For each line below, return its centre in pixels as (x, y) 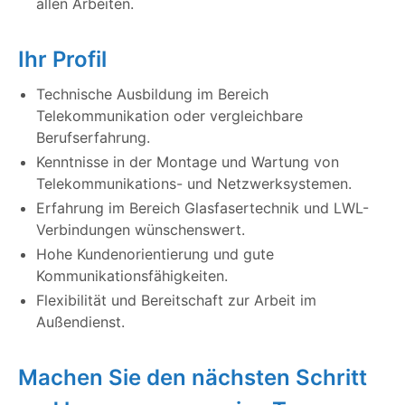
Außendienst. (80, 322)
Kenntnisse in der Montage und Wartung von (188, 162)
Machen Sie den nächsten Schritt (193, 378)
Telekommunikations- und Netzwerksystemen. (194, 184)
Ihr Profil (62, 60)
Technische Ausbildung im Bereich (152, 94)
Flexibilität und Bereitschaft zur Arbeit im (176, 301)
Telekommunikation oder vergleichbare (170, 116)
